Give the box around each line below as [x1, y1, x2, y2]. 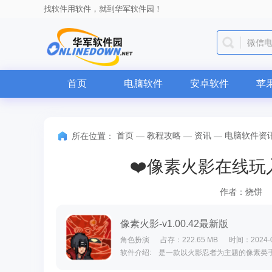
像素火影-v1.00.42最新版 [120, 219, 228, 229]
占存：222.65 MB [160, 236, 218, 244]
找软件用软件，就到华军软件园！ [44, 4, 162, 13]
